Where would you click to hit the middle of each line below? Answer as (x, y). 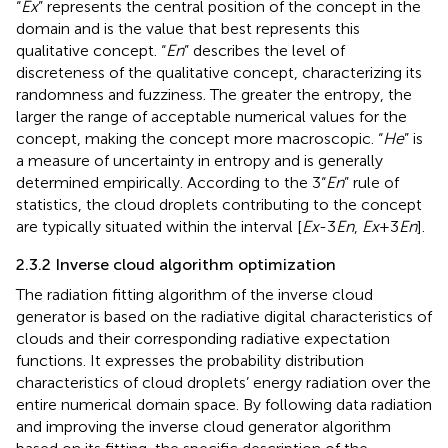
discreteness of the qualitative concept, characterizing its (219, 73)
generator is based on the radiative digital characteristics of (224, 317)
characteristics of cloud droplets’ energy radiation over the (223, 383)
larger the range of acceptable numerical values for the (211, 117)
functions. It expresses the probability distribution (190, 361)
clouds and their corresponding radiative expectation (203, 339)
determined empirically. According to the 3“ (171, 183)
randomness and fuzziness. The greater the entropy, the (214, 95)
